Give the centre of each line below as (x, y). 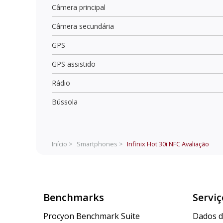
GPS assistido (74, 64)
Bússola (65, 102)
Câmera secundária (83, 26)
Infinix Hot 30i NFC (154, 144)
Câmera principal (79, 7)
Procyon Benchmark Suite (92, 216)
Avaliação (195, 144)
